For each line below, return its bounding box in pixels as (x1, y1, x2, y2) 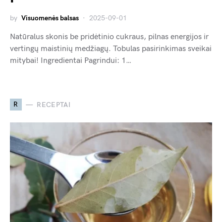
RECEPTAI (37, 100, 71, 109)
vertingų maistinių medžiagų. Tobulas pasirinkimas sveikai (10, 44, 212, 54)
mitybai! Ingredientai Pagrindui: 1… (10, 56, 131, 66)
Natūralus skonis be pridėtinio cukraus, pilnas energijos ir (10, 32, 209, 42)
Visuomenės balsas (21, 14, 79, 23)
